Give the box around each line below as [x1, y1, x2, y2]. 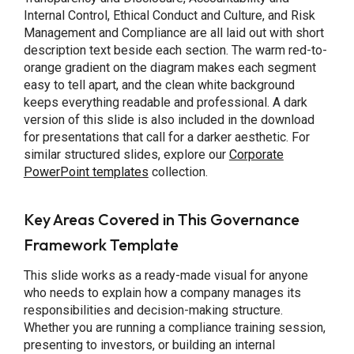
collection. [148, 164, 208, 180]
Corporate [228, 147, 284, 163]
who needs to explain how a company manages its [23, 285, 301, 301]
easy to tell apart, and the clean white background [23, 77, 295, 93]
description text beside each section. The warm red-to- [23, 43, 327, 58]
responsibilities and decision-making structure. [23, 303, 283, 318]
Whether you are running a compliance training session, [23, 320, 326, 336]
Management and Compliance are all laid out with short [23, 25, 324, 41]
